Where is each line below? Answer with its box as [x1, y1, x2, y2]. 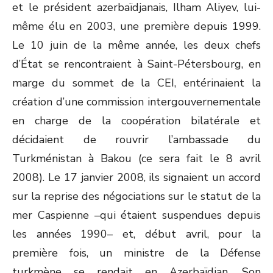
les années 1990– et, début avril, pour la [12, 227, 261, 241]
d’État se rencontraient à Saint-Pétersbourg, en [12, 57, 261, 71]
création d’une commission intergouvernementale [12, 94, 261, 109]
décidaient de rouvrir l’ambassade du [12, 132, 261, 147]
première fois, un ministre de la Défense [12, 246, 261, 260]
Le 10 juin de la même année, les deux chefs [12, 38, 261, 52]
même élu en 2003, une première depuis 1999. [12, 19, 261, 34]
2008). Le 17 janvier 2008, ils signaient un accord [12, 170, 261, 185]
